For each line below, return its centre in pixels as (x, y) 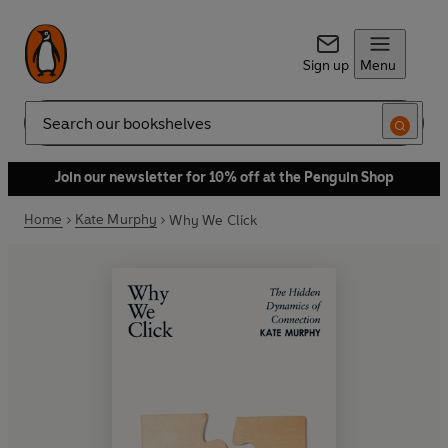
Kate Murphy (116, 219)
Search (46, 131)
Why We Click (213, 220)
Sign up (325, 65)
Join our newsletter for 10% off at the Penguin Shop (224, 177)
